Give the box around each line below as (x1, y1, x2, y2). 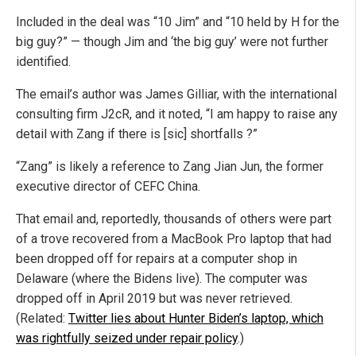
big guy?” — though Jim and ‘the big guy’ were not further (16, 34, 328, 50)
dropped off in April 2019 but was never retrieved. (16, 291, 292, 307)
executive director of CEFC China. (16, 179, 200, 195)
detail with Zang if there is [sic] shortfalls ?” (16, 126, 257, 142)
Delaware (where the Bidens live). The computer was (16, 271, 308, 287)
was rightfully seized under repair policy (16, 331, 238, 346)
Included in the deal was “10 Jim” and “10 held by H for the (16, 14, 339, 30)
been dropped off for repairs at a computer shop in (16, 251, 297, 267)
